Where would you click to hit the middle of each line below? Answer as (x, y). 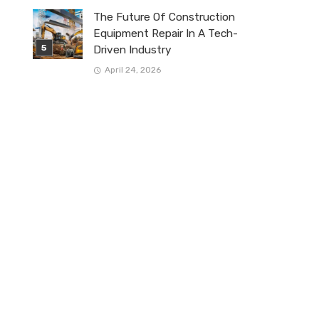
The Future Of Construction (164, 17)
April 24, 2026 (132, 69)
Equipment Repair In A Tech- (166, 34)
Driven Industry (132, 50)
